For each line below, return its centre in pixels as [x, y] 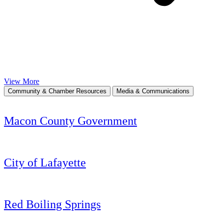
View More [22, 81]
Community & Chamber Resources [57, 91]
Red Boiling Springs [52, 205]
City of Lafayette [45, 163]
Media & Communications [153, 91]
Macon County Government [70, 121]
